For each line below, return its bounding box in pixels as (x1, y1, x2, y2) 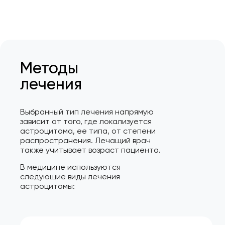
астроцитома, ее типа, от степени (20, 126, 156, 136)
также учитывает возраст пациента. (20, 145, 161, 155)
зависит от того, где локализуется (20, 117, 152, 127)
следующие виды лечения (20, 171, 120, 181)
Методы (20, 58, 78, 78)
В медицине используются (20, 162, 121, 172)
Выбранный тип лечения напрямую (20, 107, 154, 117)
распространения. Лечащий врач (20, 136, 151, 146)
